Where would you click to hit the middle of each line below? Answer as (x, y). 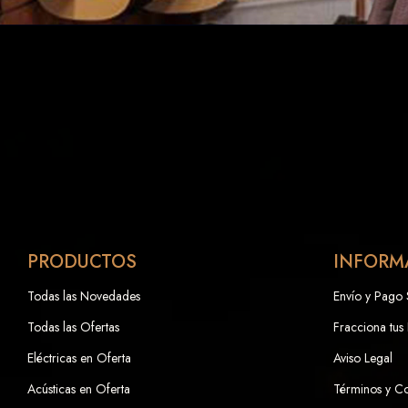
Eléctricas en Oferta (79, 358)
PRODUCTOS (82, 262)
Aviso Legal (363, 358)
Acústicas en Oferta (79, 389)
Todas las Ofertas (73, 327)
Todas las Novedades (84, 296)
